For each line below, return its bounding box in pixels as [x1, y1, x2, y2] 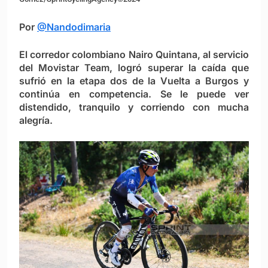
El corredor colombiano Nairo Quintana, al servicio [19, 48, 249, 61]
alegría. [19, 114, 53, 127]
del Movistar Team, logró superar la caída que [19, 62, 249, 74]
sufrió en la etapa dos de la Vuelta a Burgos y [19, 75, 249, 87]
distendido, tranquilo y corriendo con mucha [19, 101, 249, 114]
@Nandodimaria [37, 21, 111, 33]
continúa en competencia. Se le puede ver [19, 88, 249, 100]
